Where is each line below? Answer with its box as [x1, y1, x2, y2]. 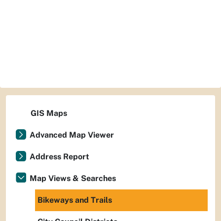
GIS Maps [31, 109, 67, 118]
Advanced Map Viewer [30, 130, 114, 140]
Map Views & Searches [30, 174, 116, 183]
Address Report [30, 152, 89, 161]
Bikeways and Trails [37, 195, 112, 205]
